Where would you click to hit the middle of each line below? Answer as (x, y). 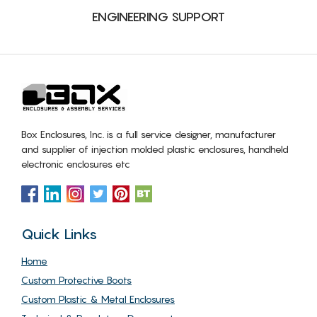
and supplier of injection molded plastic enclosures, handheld (155, 149)
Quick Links (59, 234)
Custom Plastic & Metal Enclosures (98, 299)
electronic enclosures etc (76, 163)
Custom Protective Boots (76, 279)
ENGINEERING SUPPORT (158, 17)
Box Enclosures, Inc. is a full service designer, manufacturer (149, 134)
